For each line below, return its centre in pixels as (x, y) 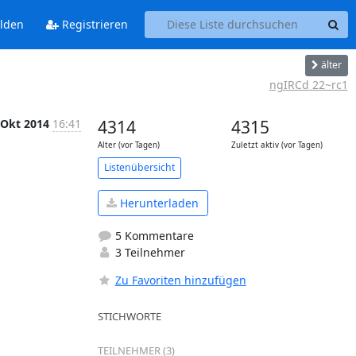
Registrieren (93, 25)
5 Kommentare (153, 236)
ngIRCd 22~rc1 (308, 84)
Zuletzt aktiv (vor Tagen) (277, 145)
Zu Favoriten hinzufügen (180, 280)
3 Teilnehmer (148, 252)
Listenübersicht (139, 167)
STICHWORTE (129, 316)
